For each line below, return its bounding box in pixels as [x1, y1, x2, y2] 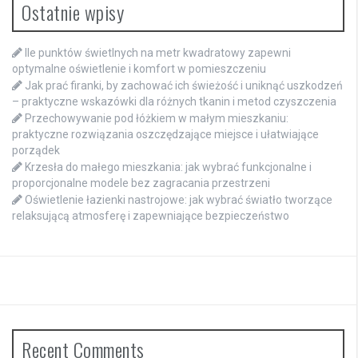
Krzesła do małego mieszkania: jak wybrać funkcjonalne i [25, 160, 312, 173]
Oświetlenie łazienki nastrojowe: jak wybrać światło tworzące [25, 193, 332, 206]
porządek [12, 143, 60, 157]
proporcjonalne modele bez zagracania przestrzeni [12, 176, 270, 189]
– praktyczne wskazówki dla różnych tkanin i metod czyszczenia [12, 94, 336, 108]
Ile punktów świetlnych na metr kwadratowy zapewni [25, 46, 291, 59]
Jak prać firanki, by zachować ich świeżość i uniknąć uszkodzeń [25, 78, 343, 92]
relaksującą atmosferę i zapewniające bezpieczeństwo [12, 209, 289, 222]
